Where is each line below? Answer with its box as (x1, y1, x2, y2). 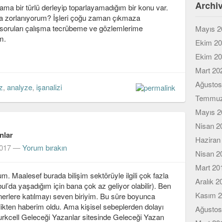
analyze (7, 82, 32, 92)
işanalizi (36, 82, 62, 92)
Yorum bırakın (22, 142, 67, 153)
